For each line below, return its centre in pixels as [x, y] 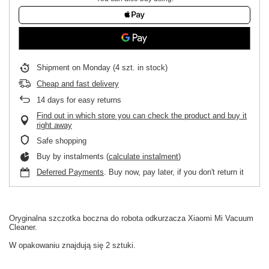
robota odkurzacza [153, 218]
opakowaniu [39, 245]
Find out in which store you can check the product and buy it [142, 116]
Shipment [54, 68]
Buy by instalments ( [73, 156]
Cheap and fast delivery [78, 84]
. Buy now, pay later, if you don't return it [174, 172]
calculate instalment [144, 156]
